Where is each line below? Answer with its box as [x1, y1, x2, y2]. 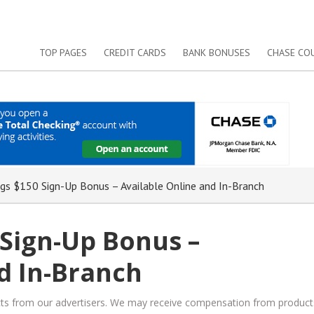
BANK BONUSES [182, 46, 250, 59]
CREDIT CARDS [103, 46, 166, 59]
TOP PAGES [39, 46, 87, 59]
